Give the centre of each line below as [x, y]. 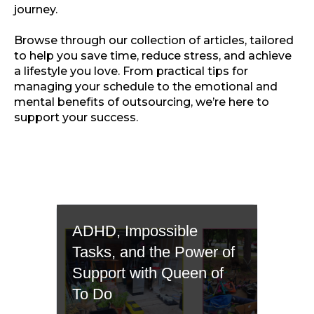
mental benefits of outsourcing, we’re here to [142, 102]
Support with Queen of [148, 273]
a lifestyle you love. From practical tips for [131, 71]
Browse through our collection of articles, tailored [154, 40]
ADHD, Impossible [135, 231]
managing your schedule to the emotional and [146, 86]
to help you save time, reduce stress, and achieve [153, 55]
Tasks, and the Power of [154, 252]
